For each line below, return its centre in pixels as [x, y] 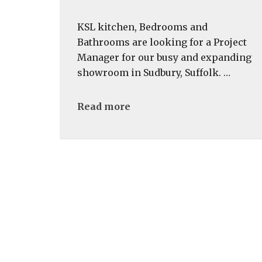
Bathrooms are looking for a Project [162, 42]
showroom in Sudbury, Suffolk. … [154, 73]
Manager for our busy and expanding [164, 57]
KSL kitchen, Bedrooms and [142, 27]
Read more [104, 106]
